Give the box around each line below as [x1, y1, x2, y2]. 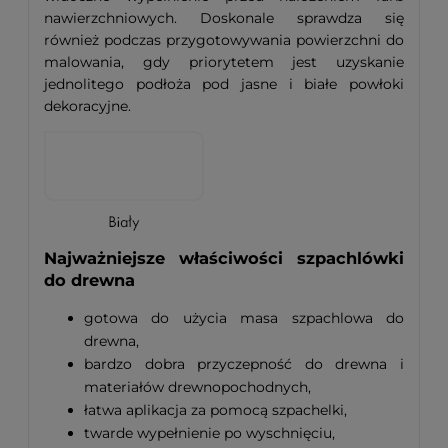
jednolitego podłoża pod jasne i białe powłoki [44, 74, 404, 93]
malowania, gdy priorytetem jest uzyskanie [44, 52, 404, 71]
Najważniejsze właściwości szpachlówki [44, 247, 404, 268]
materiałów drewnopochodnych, [84, 378, 311, 397]
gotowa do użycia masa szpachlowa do [84, 309, 404, 328]
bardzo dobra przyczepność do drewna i [84, 355, 404, 374]
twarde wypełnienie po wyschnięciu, [84, 424, 335, 443]
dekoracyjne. [44, 96, 131, 115]
